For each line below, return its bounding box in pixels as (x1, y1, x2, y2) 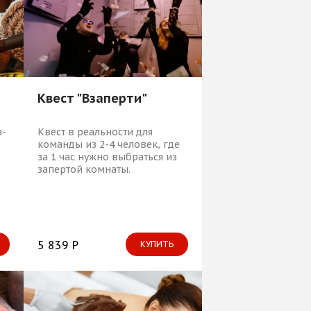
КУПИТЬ (140, 238, 174, 249)
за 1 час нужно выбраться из (37, 150, 177, 163)
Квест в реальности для (37, 125, 153, 138)
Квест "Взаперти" (37, 90, 147, 106)
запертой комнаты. (37, 162, 131, 176)
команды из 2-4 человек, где (37, 137, 180, 151)
